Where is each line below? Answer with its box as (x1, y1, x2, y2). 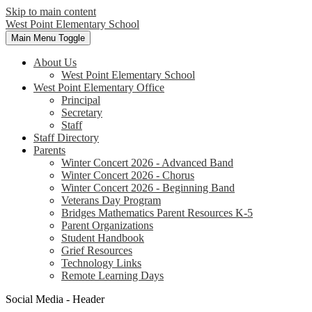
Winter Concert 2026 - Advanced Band (61, 157, 233, 169)
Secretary (61, 107, 102, 118)
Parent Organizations (61, 219, 153, 231)
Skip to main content (6, 6, 96, 17)
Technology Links (61, 257, 141, 269)
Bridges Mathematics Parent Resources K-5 (61, 207, 253, 219)
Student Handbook (61, 232, 144, 244)
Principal (61, 94, 100, 106)
